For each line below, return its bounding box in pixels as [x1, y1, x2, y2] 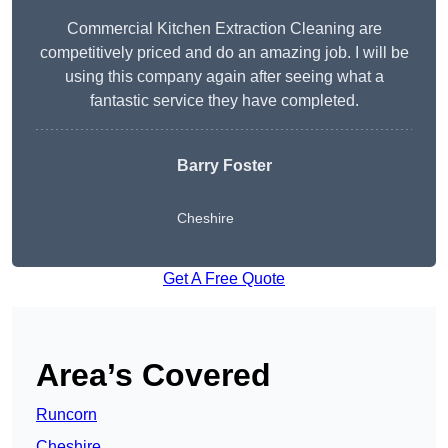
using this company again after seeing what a [64, 68, 384, 86]
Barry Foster [176, 157, 272, 175]
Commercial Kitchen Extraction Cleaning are [66, 20, 382, 38]
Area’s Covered [36, 357, 271, 394]
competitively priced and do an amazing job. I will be [39, 44, 409, 62]
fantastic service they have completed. [89, 92, 359, 110]
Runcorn [36, 406, 97, 424]
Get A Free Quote [163, 270, 285, 288]
